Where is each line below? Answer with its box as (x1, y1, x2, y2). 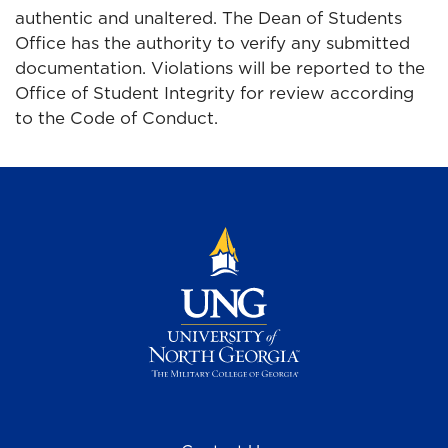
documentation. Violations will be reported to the (15, 56, 425, 81)
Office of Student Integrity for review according (15, 81, 414, 106)
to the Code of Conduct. (15, 106, 218, 131)
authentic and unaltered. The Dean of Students (15, 6, 402, 31)
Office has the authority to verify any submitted (15, 31, 410, 56)
